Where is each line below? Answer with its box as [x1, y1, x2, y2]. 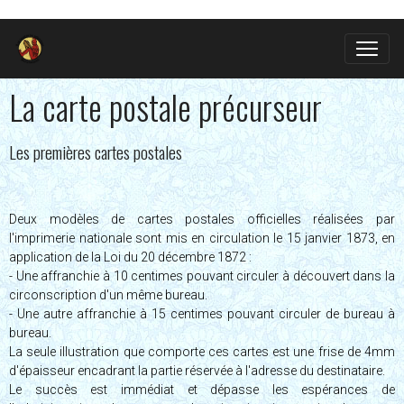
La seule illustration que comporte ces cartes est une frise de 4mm [9, 344, 395, 359]
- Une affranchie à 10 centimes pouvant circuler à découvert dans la [9, 269, 395, 283]
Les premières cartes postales [9, 139, 182, 165]
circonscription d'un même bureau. [9, 288, 207, 302]
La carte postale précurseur [9, 82, 322, 132]
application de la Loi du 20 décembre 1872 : [9, 250, 252, 264]
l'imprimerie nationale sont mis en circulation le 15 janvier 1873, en [9, 231, 395, 245]
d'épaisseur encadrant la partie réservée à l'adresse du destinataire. [9, 363, 385, 378]
